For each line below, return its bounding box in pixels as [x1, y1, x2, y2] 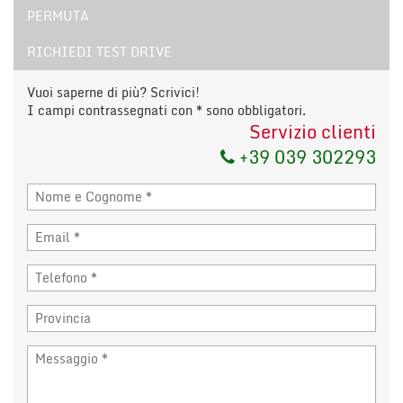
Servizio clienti [249, 116, 376, 147]
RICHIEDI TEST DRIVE [27, 40, 172, 62]
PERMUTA [27, 4, 89, 26]
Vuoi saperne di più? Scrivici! [27, 81, 200, 103]
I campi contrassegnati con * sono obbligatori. [27, 99, 306, 121]
